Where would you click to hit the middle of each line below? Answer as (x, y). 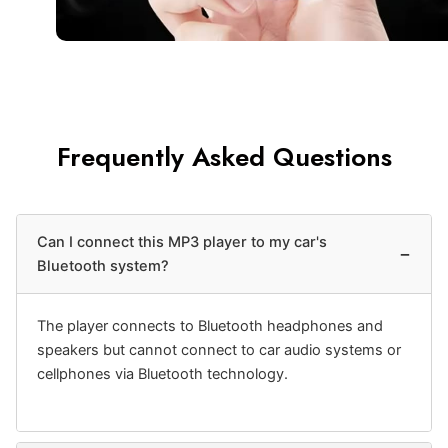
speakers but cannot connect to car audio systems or (219, 349)
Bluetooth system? (103, 265)
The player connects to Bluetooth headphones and (210, 325)
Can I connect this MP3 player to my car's (182, 241)
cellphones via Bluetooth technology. (162, 373)
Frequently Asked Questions (224, 156)
